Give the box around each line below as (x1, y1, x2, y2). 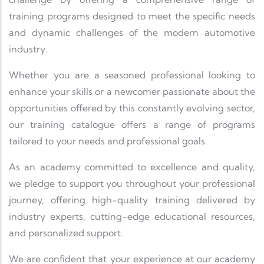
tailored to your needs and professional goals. (9, 135, 207, 147)
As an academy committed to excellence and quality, (9, 161, 255, 173)
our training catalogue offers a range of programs (9, 118, 255, 131)
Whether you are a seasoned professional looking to (9, 69, 255, 81)
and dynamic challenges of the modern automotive (9, 27, 255, 39)
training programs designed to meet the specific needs (9, 10, 255, 22)
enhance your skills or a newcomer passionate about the (9, 85, 255, 98)
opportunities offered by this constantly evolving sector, (9, 102, 255, 114)
